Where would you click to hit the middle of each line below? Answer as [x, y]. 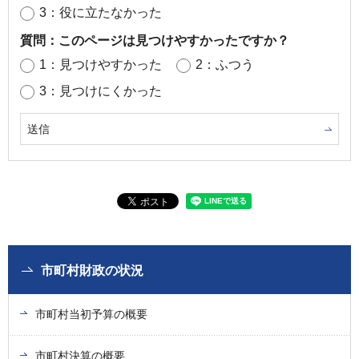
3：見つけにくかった [101, 91]
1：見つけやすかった [101, 64]
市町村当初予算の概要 [91, 314]
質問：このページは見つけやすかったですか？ [155, 40]
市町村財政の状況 [92, 270]
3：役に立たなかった [101, 12]
